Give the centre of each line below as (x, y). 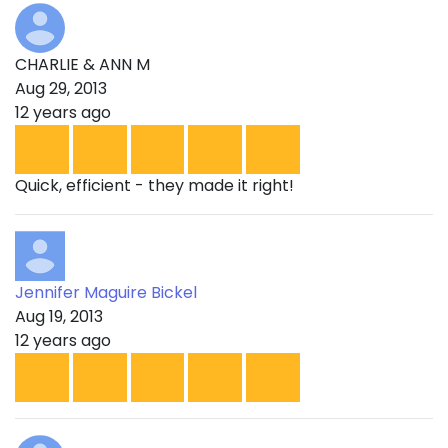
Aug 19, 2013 (59, 316)
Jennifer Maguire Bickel (106, 292)
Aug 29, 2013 (61, 88)
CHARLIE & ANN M (82, 64)
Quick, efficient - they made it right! (154, 185)
